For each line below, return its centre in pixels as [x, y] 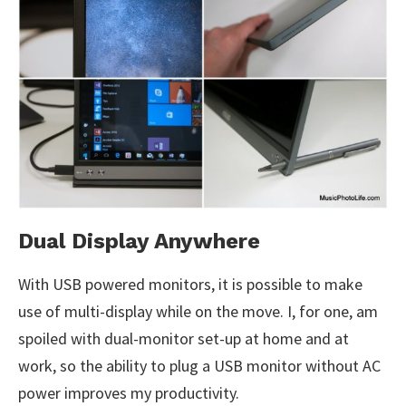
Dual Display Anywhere [139, 242]
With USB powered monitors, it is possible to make [190, 285]
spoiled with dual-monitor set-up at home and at [184, 339]
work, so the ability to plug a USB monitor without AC [199, 366]
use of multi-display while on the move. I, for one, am [198, 312]
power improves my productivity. [129, 393]
